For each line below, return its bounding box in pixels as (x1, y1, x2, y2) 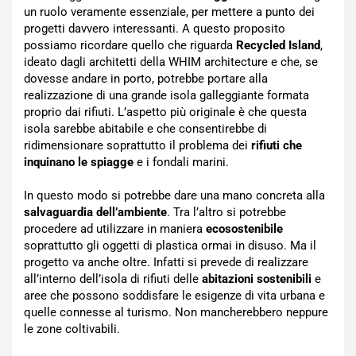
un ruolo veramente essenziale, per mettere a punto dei (24, 5, 315, 19)
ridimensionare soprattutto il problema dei (24, 138, 251, 153)
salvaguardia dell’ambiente (24, 205, 167, 219)
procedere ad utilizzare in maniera (24, 222, 206, 236)
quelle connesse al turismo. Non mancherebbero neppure (24, 305, 328, 319)
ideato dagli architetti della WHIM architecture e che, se (24, 55, 318, 69)
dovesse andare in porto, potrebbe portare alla (24, 72, 268, 86)
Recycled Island (236, 38, 320, 52)
